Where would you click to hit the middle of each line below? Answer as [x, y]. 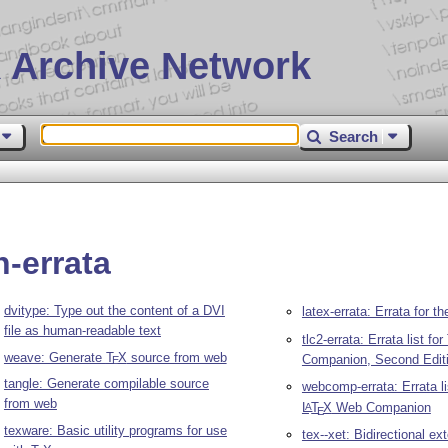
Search [354, 136]
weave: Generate [54, 357]
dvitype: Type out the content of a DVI [114, 311]
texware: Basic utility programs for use [115, 430]
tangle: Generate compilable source [106, 384]
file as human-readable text [82, 331]
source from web [176, 357]
